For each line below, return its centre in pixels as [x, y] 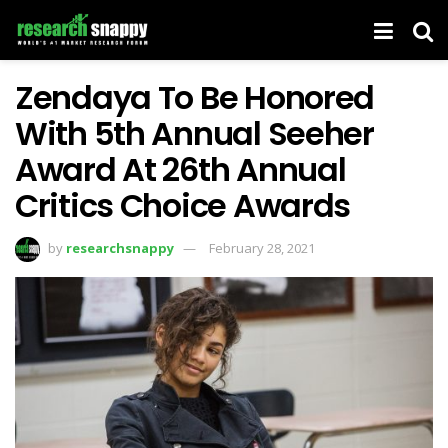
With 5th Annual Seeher [194, 133]
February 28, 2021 [262, 247]
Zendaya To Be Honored [195, 97]
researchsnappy [120, 247]
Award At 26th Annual [180, 169]
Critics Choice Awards [183, 205]
